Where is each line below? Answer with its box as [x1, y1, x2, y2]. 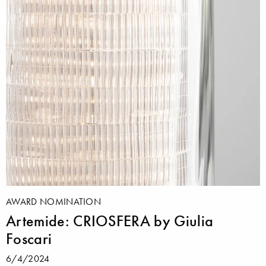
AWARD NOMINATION [6, 195, 102, 208]
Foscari [6, 229, 52, 249]
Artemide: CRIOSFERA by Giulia [6, 211, 214, 231]
